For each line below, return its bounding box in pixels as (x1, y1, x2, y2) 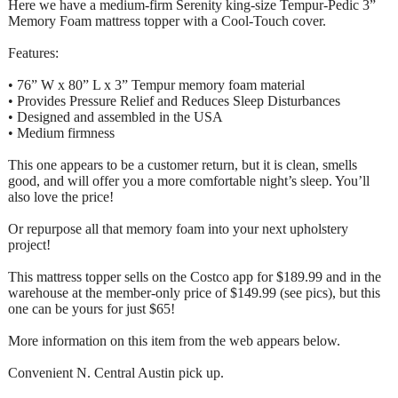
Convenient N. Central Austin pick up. (8, 364, 224, 380)
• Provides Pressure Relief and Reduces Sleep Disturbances (8, 92, 340, 108)
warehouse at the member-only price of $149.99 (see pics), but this (8, 284, 380, 300)
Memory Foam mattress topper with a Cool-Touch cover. (8, 12, 326, 28)
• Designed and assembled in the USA (8, 108, 223, 124)
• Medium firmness (8, 124, 115, 140)
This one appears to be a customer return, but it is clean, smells (8, 156, 357, 172)
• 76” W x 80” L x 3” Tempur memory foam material (8, 76, 305, 92)
